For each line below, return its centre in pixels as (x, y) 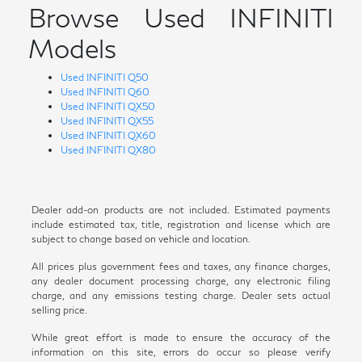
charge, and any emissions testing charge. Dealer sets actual (181, 295)
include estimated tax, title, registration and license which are (181, 224)
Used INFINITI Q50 (105, 77)
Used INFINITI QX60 (109, 135)
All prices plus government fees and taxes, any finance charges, (181, 266)
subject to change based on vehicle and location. (141, 238)
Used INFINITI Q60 (105, 91)
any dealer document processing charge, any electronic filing (181, 280)
